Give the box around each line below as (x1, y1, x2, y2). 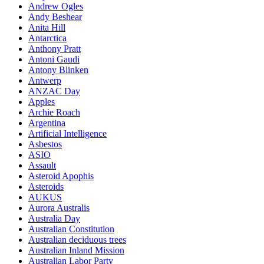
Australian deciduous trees (28, 235, 126, 245)
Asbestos (28, 139, 62, 150)
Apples (28, 97, 55, 107)
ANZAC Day (28, 86, 80, 97)
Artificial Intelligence (28, 128, 107, 139)
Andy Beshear (28, 12, 82, 22)
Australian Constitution (28, 224, 114, 235)
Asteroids (28, 181, 64, 192)
